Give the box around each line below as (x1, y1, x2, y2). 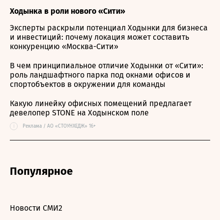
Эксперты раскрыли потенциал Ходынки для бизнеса (10, 23, 208, 32)
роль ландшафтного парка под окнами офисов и (10, 70, 191, 80)
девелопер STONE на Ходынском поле (10, 108, 149, 117)
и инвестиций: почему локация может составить (10, 32, 189, 42)
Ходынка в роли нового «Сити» (10, 6, 125, 16)
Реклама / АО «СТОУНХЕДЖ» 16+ (23, 123, 96, 129)
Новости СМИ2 (10, 203, 62, 213)
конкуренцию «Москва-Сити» (10, 42, 118, 51)
